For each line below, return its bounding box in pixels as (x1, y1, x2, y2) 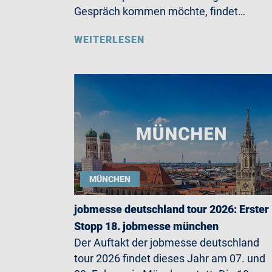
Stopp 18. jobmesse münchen (74, 219, 219, 233)
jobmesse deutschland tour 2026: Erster (74, 202, 269, 216)
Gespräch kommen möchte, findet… (74, 5, 245, 18)
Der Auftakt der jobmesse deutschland (74, 236, 259, 249)
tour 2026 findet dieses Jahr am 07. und (74, 251, 265, 265)
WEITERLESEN (74, 34, 144, 46)
